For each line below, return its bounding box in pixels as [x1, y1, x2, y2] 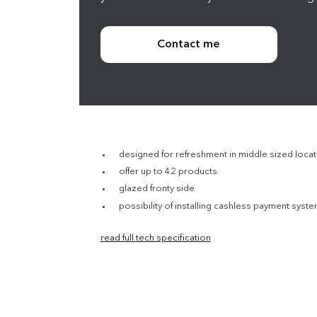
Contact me [157, 39, 220, 50]
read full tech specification [100, 233, 211, 243]
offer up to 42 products [118, 167, 217, 177]
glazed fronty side [118, 184, 195, 194]
